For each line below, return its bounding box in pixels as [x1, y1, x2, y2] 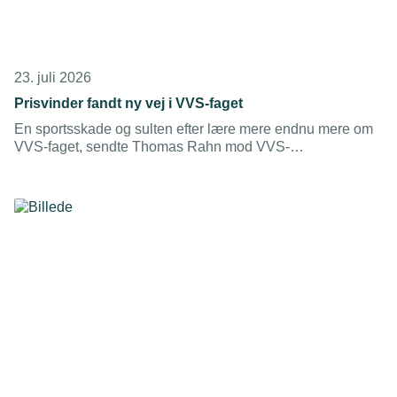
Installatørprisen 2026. [14, 175, 154, 190]
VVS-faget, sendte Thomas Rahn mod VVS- [14, 139, 290, 154]
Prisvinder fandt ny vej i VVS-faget [14, 96, 243, 111]
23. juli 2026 [14, 70, 91, 85]
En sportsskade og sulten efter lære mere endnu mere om [14, 121, 373, 136]
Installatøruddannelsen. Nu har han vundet [14, 157, 282, 172]
